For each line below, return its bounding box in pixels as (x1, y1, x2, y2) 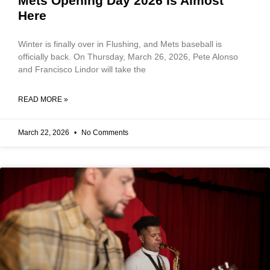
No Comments (80, 128, 128, 137)
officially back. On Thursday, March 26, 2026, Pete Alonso (18, 51, 238, 61)
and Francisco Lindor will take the (18, 64, 146, 74)
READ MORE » (18, 95, 68, 104)
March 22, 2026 (18, 128, 71, 137)
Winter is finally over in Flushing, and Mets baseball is (18, 39, 222, 49)
